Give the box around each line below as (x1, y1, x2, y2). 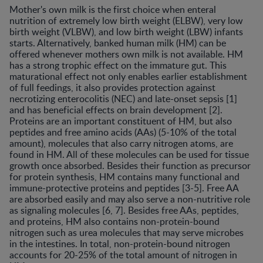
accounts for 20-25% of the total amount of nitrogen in (9, 248, 237, 261)
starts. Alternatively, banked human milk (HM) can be (9, 36, 226, 49)
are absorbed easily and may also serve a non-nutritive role (9, 193, 250, 205)
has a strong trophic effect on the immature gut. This (9, 59, 227, 72)
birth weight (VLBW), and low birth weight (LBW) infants (9, 25, 243, 38)
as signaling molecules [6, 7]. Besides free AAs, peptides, (9, 204, 239, 217)
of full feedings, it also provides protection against (9, 81, 215, 94)
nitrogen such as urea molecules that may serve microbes (9, 226, 244, 239)
